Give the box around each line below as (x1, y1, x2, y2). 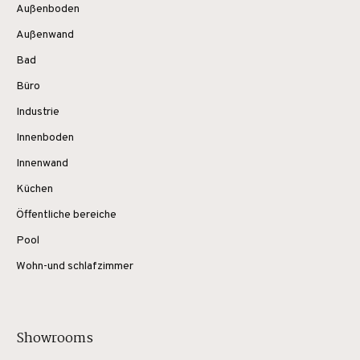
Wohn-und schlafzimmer (16, 260, 133, 273)
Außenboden (16, 2, 80, 16)
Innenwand (16, 157, 68, 170)
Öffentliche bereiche (16, 208, 117, 222)
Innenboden (16, 131, 74, 145)
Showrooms (16, 328, 93, 350)
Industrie (16, 105, 59, 119)
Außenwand (16, 28, 74, 42)
